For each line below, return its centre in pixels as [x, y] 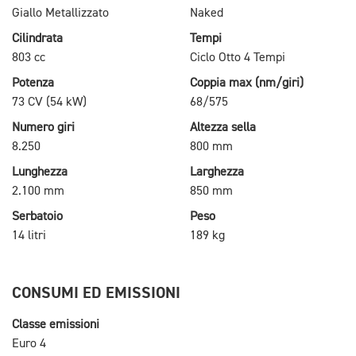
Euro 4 [29, 344]
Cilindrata [37, 39]
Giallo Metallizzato [60, 13]
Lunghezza [40, 172]
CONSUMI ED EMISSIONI [96, 292]
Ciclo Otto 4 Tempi [238, 58]
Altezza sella [223, 128]
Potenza [33, 83]
